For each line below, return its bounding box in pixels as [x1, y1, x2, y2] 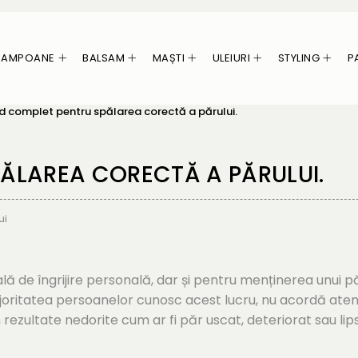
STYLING [277, 50, 320, 66]
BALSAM [82, 50, 125, 66]
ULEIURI [212, 50, 250, 66]
